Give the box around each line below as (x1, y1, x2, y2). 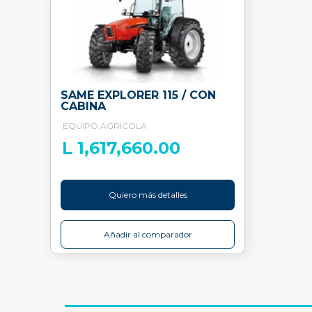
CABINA (61, 100, 106, 113)
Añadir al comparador (103, 229, 192, 240)
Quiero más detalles (108, 189, 187, 200)
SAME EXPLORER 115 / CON (61, 88, 216, 102)
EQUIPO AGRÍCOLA (63, 120, 147, 131)
